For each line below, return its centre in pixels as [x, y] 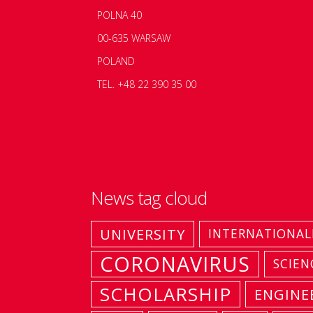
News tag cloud [149, 197]
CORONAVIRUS [175, 263]
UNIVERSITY [143, 234]
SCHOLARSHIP [166, 294]
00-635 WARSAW [133, 38]
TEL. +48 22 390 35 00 [146, 84]
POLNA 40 [119, 15]
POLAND [116, 61]
